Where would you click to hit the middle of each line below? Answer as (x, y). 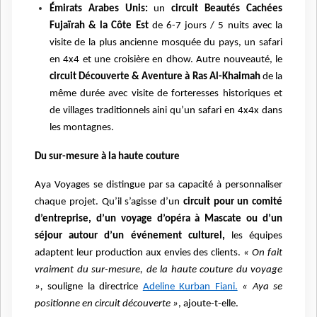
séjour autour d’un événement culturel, (130, 236)
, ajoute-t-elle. (208, 304)
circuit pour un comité (232, 202)
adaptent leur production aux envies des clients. (139, 253)
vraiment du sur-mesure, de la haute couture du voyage (158, 270)
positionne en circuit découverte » (106, 304)
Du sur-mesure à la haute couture (107, 156)
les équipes (254, 236)
